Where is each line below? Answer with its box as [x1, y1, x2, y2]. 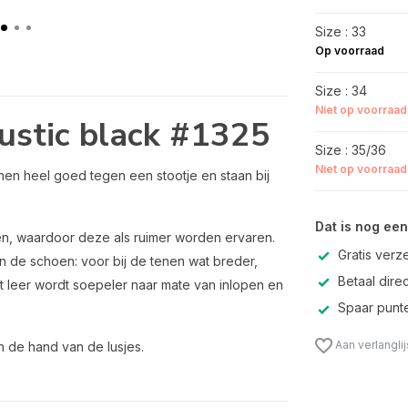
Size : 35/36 [314, 142, 386, 158]
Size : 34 [314, 83, 367, 98]
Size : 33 [314, 24, 366, 39]
